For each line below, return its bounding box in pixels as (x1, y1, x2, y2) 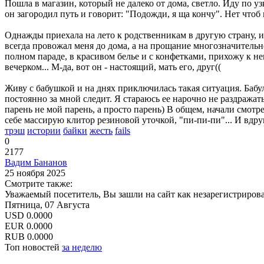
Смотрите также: (5, 178, 72, 189)
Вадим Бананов (5, 157, 67, 167)
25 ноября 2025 (5, 167, 65, 178)
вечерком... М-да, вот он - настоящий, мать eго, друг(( (5, 61, 221, 72)
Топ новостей (5, 242, 62, 252)
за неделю (62, 242, 102, 252)
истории (27, 125, 61, 136)
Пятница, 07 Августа (5, 199, 90, 210)
